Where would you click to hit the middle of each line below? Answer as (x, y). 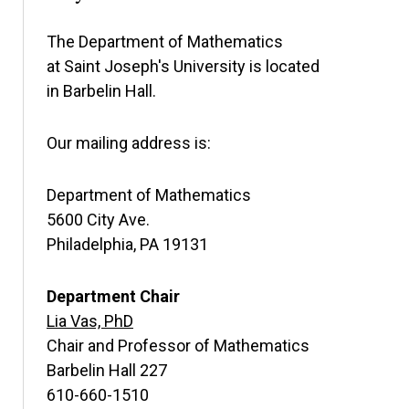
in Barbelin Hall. (101, 91)
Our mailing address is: (129, 143)
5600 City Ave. (98, 220)
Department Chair (113, 296)
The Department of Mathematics (165, 42)
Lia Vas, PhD (90, 321)
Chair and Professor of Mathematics (178, 346)
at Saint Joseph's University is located (183, 66)
